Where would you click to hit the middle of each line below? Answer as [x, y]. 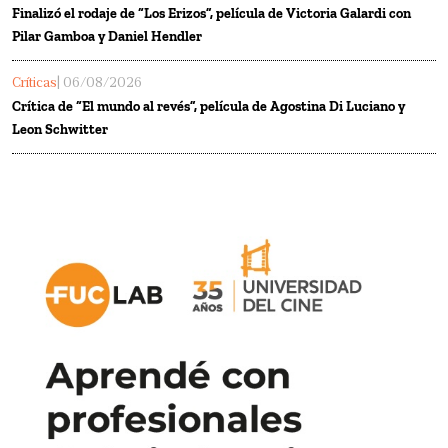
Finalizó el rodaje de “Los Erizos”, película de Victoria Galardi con [211, 14]
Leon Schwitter [60, 130]
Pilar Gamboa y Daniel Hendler [107, 37]
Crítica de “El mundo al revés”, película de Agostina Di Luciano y [208, 107]
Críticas [34, 84]
